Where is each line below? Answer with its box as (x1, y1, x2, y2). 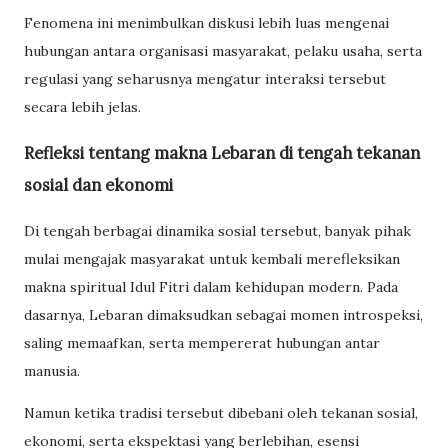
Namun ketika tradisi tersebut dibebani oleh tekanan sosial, (24, 404, 418, 423)
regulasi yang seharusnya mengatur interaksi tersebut (24, 69, 386, 88)
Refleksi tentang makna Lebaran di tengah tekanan (24, 143, 420, 164)
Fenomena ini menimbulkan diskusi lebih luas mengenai (24, 13, 389, 32)
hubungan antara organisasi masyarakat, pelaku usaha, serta (24, 41, 422, 60)
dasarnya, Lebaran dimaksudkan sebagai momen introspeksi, (24, 306, 423, 325)
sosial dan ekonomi (24, 175, 173, 196)
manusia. (24, 362, 80, 381)
